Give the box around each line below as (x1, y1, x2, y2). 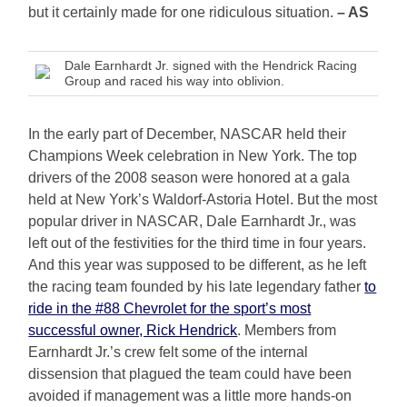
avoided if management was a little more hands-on (28, 388, 352, 404)
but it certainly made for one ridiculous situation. (28, 5, 338, 21)
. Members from (237, 323, 337, 339)
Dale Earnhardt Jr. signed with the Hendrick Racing (65, 58, 358, 74)
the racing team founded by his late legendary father (28, 279, 365, 295)
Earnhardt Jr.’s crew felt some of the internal (28, 344, 309, 361)
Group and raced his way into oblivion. (65, 74, 285, 89)
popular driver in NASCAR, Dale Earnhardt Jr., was (28, 213, 357, 230)
